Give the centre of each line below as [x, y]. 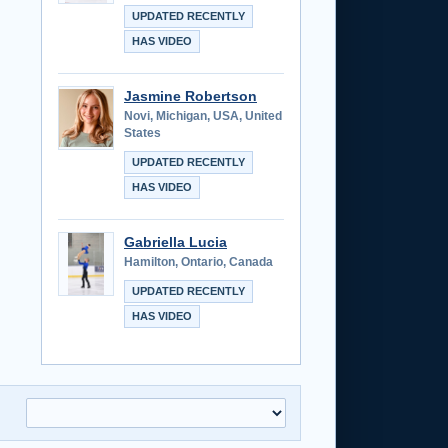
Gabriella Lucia [175, 241]
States [142, 132]
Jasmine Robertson [190, 95]
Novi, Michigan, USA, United [203, 115]
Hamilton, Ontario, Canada [198, 261]
